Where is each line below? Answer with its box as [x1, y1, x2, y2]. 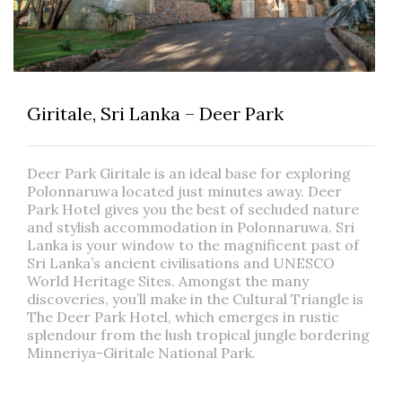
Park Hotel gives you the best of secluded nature [27, 199, 359, 218]
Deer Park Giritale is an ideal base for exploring [27, 163, 351, 182]
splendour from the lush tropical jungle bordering [27, 325, 370, 344]
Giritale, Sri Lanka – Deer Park [27, 101, 284, 125]
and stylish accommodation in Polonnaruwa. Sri [27, 217, 354, 236]
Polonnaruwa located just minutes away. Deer [27, 181, 342, 200]
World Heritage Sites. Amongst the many [27, 271, 309, 290]
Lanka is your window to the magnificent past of [27, 235, 359, 254]
